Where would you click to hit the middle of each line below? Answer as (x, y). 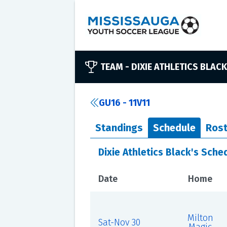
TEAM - (116, 67)
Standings (119, 128)
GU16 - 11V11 (124, 103)
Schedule (174, 128)
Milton (200, 218)
